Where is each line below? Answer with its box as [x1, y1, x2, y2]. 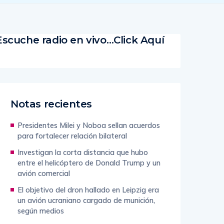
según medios [17, 206, 64, 215]
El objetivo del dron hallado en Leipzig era [17, 185, 159, 194]
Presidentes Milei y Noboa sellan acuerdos [17, 120, 160, 130]
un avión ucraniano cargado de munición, [17, 195, 155, 205]
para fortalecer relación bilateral [17, 131, 127, 140]
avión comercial [17, 168, 70, 178]
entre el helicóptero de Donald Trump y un [17, 158, 160, 167]
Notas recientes [10, 98, 92, 110]
